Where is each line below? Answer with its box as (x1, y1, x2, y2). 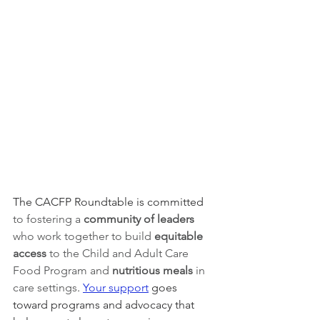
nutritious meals (112, 263, 193, 277)
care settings (13, 280, 77, 294)
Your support (83, 280, 149, 294)
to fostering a (13, 211, 84, 226)
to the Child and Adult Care (49, 246, 191, 260)
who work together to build (13, 229, 154, 243)
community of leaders (84, 211, 197, 226)
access (13, 246, 49, 260)
